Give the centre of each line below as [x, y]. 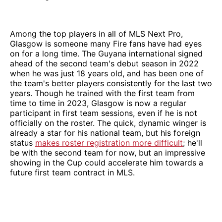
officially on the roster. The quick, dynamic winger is [108, 123]
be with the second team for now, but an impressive [108, 152]
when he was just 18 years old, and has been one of [107, 73]
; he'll [193, 142]
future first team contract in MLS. [72, 172]
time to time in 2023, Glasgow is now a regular [98, 103]
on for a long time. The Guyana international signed [106, 53]
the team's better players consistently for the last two [111, 83]
